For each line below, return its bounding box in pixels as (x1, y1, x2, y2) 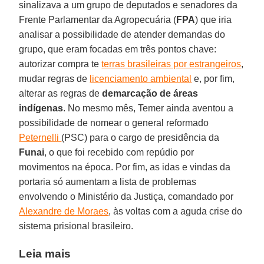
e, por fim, (192, 73, 235, 84)
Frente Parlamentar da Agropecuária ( (19, 14, 177, 25)
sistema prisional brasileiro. (19, 220, 134, 231)
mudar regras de (19, 73, 90, 84)
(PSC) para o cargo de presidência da (61, 132, 220, 143)
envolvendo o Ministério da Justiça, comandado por (19, 191, 234, 202)
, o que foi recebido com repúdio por (44, 147, 194, 157)
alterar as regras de (19, 88, 103, 98)
